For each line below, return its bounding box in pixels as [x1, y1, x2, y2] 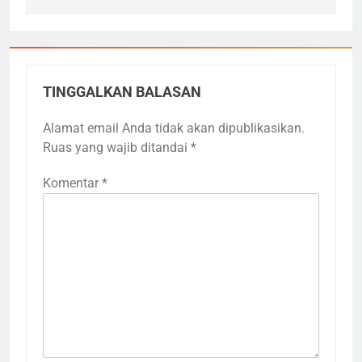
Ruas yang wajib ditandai [43, 139, 191, 155]
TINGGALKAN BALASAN [43, 83, 201, 100]
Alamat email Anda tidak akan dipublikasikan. [43, 120, 305, 136]
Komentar [43, 175, 102, 191]
